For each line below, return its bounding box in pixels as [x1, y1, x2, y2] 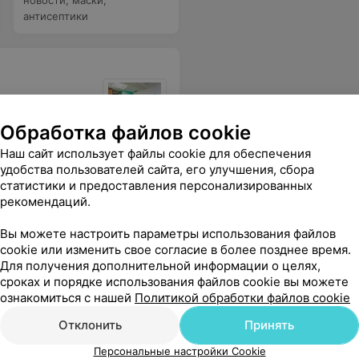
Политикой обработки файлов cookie [135, 289, 350, 305]
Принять [244, 317, 294, 333]
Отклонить [58, 317, 122, 333]
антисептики [23, 10, 88, 22]
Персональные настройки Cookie [93, 344, 266, 357]
